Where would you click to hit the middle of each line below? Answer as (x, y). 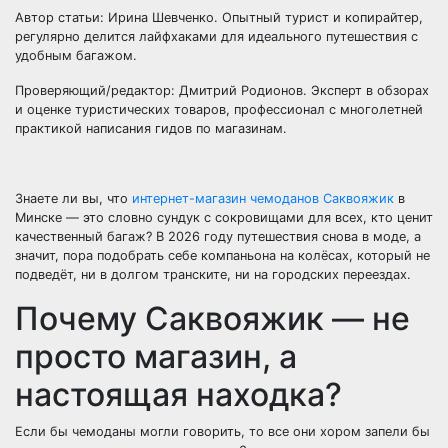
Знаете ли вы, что (73, 198)
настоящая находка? (178, 394)
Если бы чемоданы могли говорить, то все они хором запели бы (222, 431)
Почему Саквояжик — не (212, 318)
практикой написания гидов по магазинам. (151, 128)
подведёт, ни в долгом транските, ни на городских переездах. (213, 274)
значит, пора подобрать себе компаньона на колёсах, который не (222, 255)
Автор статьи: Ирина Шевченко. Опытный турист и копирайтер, (219, 17)
